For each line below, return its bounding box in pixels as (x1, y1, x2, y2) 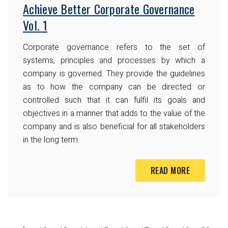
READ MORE (150, 164, 190, 177)
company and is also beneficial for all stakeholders (23, 120, 205, 133)
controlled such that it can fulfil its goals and (23, 94, 205, 106)
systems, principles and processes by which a (23, 54, 205, 67)
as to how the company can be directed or (23, 80, 205, 93)
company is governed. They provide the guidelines (23, 67, 205, 80)
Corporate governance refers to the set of (23, 41, 205, 53)
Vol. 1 (23, 15, 47, 34)
